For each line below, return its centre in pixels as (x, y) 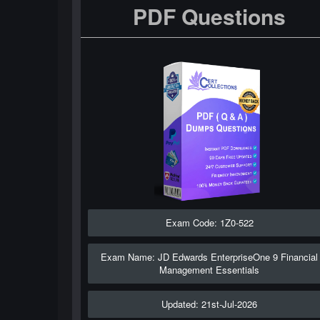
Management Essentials (210, 270)
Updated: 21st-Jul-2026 (210, 304)
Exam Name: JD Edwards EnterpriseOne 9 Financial (210, 257)
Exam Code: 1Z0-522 (209, 222)
